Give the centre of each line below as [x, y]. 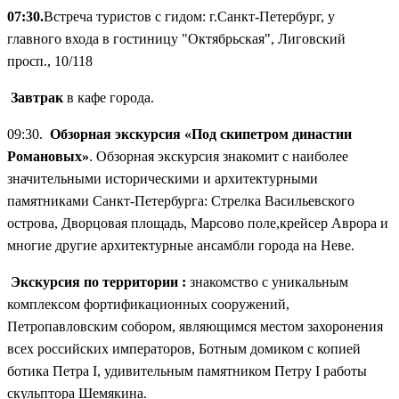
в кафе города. [109, 97]
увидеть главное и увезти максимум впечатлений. [159, 48]
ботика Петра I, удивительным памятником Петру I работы [187, 370]
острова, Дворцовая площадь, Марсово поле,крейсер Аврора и [198, 223]
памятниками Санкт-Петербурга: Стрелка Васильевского [181, 200]
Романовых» [48, 156]
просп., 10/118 [50, 61]
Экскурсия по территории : [97, 281]
